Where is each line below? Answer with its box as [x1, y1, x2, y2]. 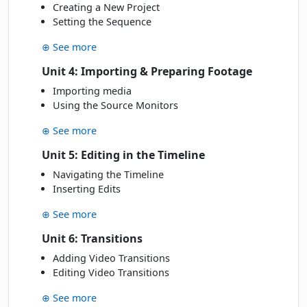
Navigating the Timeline [53, 168, 164, 182]
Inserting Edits [53, 182, 121, 196]
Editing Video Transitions [53, 266, 169, 280]
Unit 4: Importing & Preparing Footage [42, 64, 252, 79]
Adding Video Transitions [53, 251, 170, 265]
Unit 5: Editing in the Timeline [42, 147, 205, 163]
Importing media [53, 84, 132, 98]
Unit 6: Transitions [42, 231, 143, 247]
